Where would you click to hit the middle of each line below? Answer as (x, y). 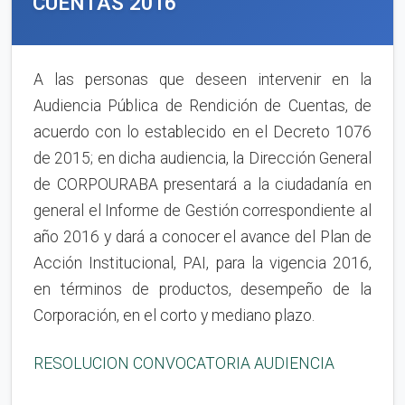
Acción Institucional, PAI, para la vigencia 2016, (202, 263)
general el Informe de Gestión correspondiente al (202, 211)
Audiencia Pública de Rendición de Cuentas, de (202, 106)
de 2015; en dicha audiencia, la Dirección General (202, 158)
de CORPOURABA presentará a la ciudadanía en (202, 184)
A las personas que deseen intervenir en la (202, 80)
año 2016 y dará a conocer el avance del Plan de (202, 237)
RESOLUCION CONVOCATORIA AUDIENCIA (184, 363)
